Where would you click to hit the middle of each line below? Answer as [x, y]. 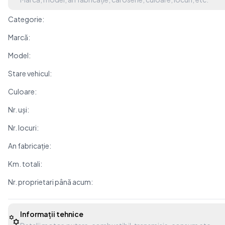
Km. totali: [25, 164]
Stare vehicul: [30, 73]
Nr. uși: [19, 109]
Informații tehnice [70, 214]
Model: [19, 55]
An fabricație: [30, 146]
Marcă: [19, 37]
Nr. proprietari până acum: [50, 182]
